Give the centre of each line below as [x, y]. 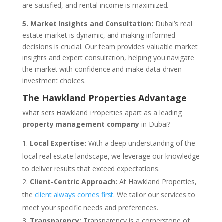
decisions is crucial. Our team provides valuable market [110, 46]
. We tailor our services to [154, 194]
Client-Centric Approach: [73, 181]
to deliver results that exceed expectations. [91, 168]
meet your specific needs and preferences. [90, 207]
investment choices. [54, 80]
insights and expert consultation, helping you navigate [108, 57]
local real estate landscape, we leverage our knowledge [111, 156]
